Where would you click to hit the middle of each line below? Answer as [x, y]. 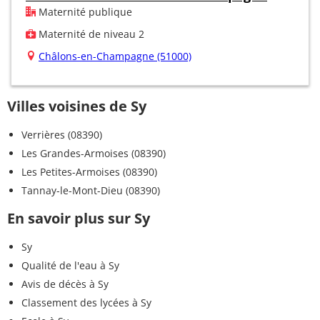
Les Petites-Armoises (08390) [89, 171]
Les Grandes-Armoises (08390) [94, 153]
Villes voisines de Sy [77, 106]
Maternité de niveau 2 [90, 34]
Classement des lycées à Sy [86, 302]
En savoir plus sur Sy [79, 218]
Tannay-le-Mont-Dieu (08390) [91, 190]
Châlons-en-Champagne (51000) [115, 56]
